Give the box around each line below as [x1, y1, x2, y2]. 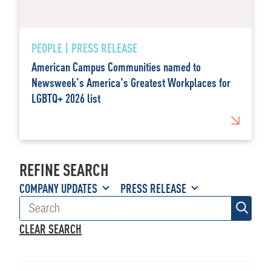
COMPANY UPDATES [19, 180, 97, 196]
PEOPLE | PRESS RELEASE [31, 40, 137, 56]
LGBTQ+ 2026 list [31, 90, 100, 106]
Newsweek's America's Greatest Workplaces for [31, 74, 230, 90]
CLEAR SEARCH [19, 221, 82, 237]
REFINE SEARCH [19, 158, 109, 180]
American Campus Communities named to [31, 59, 201, 74]
